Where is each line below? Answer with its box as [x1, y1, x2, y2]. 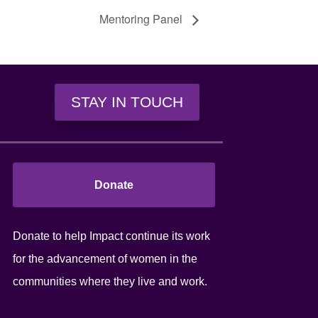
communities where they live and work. [12, 275, 207, 287]
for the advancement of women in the [12, 252, 197, 265]
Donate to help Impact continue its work [12, 229, 210, 242]
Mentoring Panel [99, 11, 185, 28]
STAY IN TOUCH [71, 94, 184, 111]
